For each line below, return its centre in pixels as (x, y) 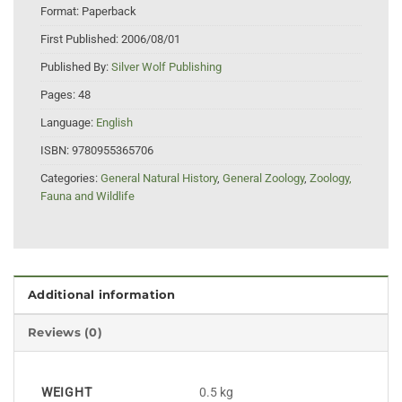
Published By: (76, 67)
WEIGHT (67, 392)
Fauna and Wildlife (87, 197)
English (114, 123)
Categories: (70, 179)
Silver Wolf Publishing (166, 67)
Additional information (102, 294)
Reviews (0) (65, 332)
